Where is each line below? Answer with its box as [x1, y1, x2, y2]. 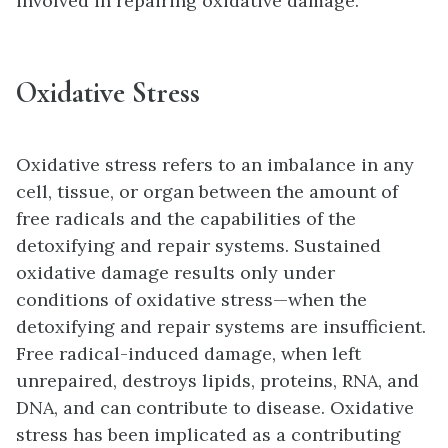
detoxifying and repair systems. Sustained [16, 234, 381, 258]
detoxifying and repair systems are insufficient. [16, 315, 426, 339]
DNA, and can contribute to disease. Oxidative [16, 396, 414, 420]
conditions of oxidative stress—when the [16, 288, 367, 312]
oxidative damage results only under [16, 261, 335, 285]
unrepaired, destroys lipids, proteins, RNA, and [16, 369, 419, 393]
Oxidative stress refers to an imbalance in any [16, 153, 414, 177]
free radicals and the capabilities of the [16, 207, 356, 231]
